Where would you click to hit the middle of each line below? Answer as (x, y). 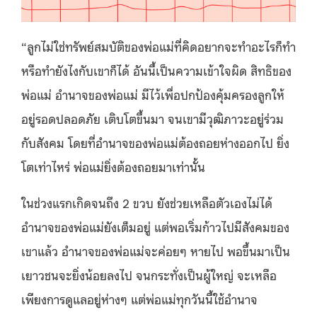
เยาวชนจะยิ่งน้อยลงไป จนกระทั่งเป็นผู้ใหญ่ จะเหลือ (149, 274)
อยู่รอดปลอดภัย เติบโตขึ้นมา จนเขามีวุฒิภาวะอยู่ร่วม (152, 118)
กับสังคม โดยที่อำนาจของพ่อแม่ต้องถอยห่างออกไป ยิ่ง (155, 142)
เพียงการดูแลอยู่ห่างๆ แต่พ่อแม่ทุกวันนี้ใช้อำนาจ (139, 298)
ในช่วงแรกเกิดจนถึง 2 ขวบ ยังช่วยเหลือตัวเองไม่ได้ (147, 202)
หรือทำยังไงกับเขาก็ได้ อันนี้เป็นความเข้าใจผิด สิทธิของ (156, 70)
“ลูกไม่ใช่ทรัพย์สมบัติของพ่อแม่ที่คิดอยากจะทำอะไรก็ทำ (158, 46)
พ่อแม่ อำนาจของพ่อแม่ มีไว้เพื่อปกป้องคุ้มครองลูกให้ (153, 94)
